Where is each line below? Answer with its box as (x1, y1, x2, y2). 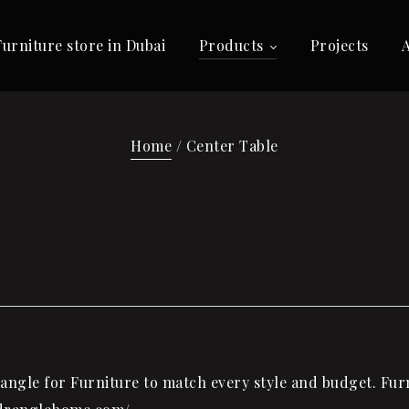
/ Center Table (172, 136, 278, 155)
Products (198, 36, 264, 55)
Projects (309, 36, 369, 55)
